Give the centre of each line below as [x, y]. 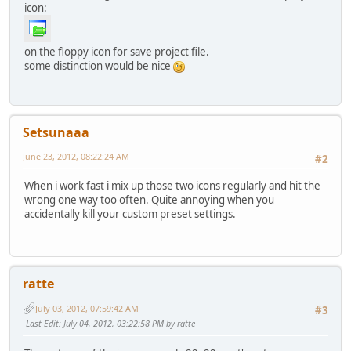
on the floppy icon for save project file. [117, 51]
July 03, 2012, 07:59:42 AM [87, 308]
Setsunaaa [56, 132]
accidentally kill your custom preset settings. [130, 214]
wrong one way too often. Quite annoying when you [149, 200]
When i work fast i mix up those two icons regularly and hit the [172, 186]
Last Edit [42, 324]
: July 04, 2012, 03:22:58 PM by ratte [127, 324]
